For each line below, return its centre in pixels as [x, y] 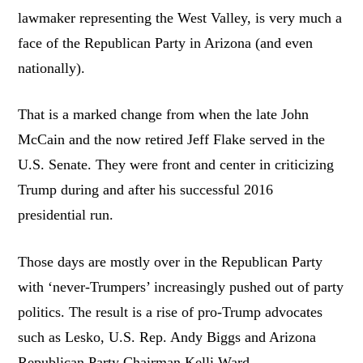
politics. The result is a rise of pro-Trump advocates [171, 312]
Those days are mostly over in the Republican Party [171, 261]
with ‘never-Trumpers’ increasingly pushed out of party [181, 286]
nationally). [52, 68]
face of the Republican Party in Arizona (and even [166, 43]
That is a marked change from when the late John [164, 115]
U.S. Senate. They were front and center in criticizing [176, 165]
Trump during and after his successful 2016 [146, 190]
